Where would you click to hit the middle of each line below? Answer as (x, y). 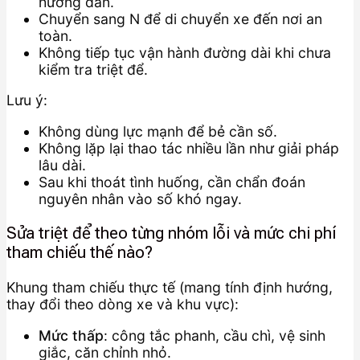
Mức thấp (71, 335)
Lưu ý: (27, 100)
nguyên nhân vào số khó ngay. (140, 198)
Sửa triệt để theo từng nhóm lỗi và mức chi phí (171, 233)
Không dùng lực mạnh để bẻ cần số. (158, 131)
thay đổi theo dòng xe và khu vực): (123, 304)
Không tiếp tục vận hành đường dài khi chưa (185, 52)
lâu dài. (62, 165)
